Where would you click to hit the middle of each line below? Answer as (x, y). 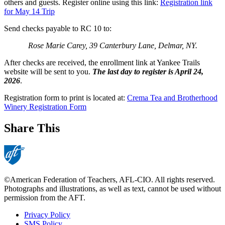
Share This (32, 128)
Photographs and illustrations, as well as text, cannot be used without (113, 188)
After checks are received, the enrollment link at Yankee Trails (102, 63)
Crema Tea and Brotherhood (172, 98)
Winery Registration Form (45, 107)
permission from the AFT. (45, 197)
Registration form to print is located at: (66, 98)
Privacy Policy (47, 214)
